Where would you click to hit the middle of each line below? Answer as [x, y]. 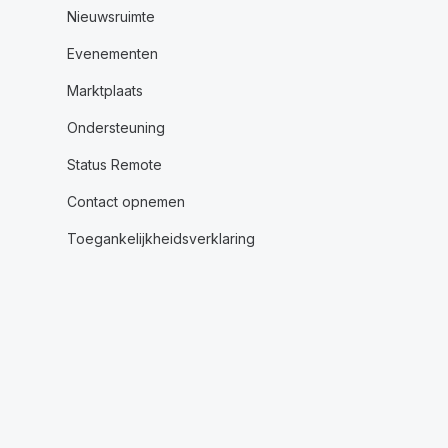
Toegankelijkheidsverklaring [160, 238]
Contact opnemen [125, 201]
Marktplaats [104, 90]
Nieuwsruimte [110, 16]
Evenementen [112, 53]
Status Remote [114, 164]
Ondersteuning [115, 127]
